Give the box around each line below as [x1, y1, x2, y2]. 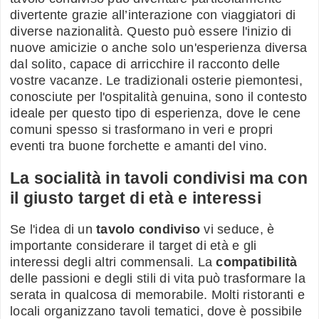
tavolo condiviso [96, 222, 200, 237]
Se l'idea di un [10, 222, 96, 237]
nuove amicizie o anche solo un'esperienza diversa [10, 40, 308, 55]
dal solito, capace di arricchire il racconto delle [10, 56, 281, 71]
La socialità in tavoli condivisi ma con [10, 169, 308, 188]
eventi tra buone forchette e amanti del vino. [10, 138, 268, 153]
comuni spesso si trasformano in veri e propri [10, 122, 273, 137]
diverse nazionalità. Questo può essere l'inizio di [10, 23, 292, 38]
